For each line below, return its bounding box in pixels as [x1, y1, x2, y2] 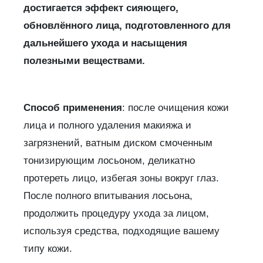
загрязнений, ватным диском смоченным [23, 137, 213, 149]
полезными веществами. [23, 55, 145, 67]
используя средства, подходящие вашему [23, 225, 220, 237]
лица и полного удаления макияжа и [23, 120, 191, 131]
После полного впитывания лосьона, [23, 190, 193, 202]
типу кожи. [23, 243, 72, 255]
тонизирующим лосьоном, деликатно [23, 155, 195, 167]
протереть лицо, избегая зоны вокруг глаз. [23, 173, 219, 184]
